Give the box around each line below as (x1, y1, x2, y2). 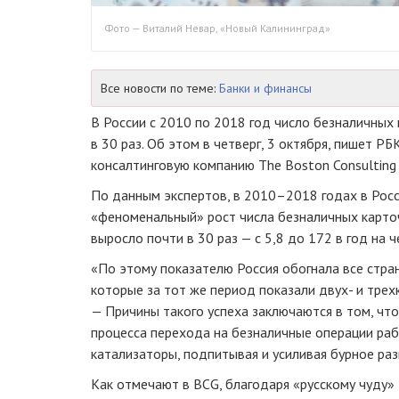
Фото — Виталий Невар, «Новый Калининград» (105, 20, 330, 35)
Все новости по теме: (101, 79, 219, 96)
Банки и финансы (219, 79, 312, 96)
